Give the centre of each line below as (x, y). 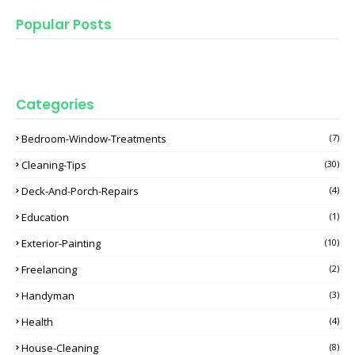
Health (37, 322)
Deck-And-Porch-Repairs (80, 191)
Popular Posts (64, 25)
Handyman (48, 296)
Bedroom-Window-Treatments (94, 139)
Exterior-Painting (61, 244)
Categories (55, 105)
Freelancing (49, 270)
